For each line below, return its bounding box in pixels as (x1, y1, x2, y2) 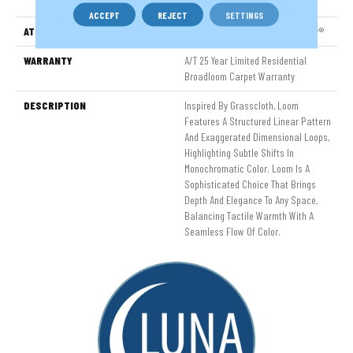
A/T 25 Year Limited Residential (184, 53, 307, 67)
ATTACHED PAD (24, 24, 90, 38)
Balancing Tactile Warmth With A (184, 208, 314, 222)
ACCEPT (89, 9, 121, 20)
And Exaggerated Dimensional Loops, (184, 129, 329, 143)
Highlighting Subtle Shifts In (184, 145, 294, 159)
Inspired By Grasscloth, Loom (184, 98, 299, 112)
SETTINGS (225, 9, 264, 20)
